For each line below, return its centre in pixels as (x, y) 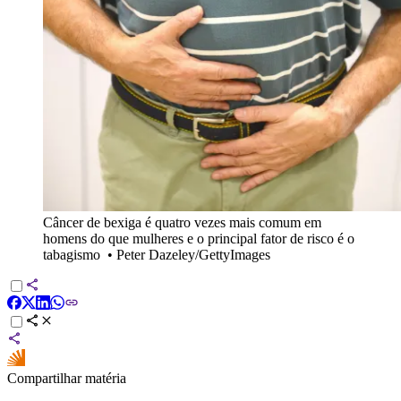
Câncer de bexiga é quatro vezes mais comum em (182, 222)
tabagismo (72, 254)
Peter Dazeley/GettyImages (193, 254)
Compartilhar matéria (67, 378)
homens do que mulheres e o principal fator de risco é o (199, 238)
